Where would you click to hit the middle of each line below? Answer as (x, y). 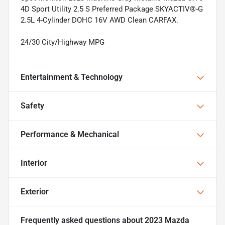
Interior (34, 163)
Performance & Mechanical (70, 134)
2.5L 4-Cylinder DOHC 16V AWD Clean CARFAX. (99, 20)
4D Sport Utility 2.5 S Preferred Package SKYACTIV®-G (112, 9)
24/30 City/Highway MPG (63, 42)
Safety (32, 105)
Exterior (35, 191)
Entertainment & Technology (72, 77)
